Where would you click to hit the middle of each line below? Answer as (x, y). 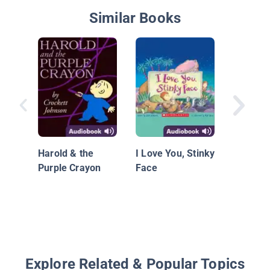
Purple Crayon (70, 168)
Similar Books (135, 18)
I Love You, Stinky (175, 153)
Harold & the (66, 153)
